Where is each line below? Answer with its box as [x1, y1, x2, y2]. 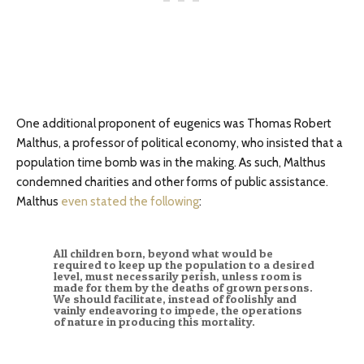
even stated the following [61, 194, 199, 210]
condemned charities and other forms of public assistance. [16, 175, 328, 190]
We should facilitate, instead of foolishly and [53, 292, 297, 307]
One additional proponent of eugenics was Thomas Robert [16, 116, 331, 132]
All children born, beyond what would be [53, 246, 273, 262]
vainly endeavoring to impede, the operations [53, 303, 302, 318]
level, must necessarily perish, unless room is [53, 269, 302, 284]
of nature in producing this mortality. [53, 314, 255, 330]
